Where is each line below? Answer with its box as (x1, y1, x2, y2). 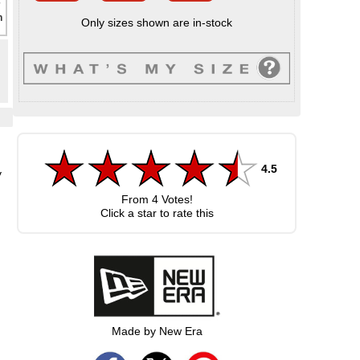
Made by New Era (111, 324, 202, 337)
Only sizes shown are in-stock (81, 16, 232, 30)
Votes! (157, 193, 193, 206)
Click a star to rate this (100, 207, 214, 219)
